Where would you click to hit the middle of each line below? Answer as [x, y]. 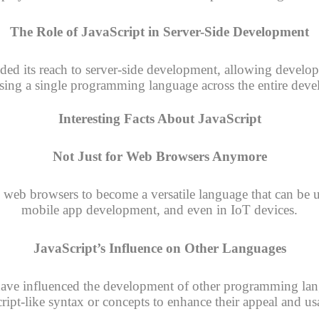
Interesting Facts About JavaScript [159, 119]
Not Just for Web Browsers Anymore [159, 157]
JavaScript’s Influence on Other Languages [159, 248]
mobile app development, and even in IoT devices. [159, 210]
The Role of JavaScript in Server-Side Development [159, 32]
